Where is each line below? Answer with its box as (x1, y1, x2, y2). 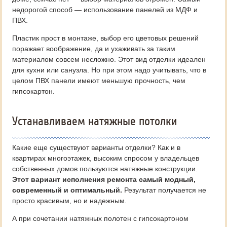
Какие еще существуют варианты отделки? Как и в (12, 143, 180, 152)
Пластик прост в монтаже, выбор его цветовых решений (12, 34, 199, 42)
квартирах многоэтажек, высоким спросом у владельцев (12, 154, 199, 162)
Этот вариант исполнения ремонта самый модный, (12, 175, 196, 183)
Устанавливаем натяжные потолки (12, 114, 177, 129)
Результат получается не (122, 186, 206, 194)
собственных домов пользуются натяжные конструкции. (12, 165, 198, 173)
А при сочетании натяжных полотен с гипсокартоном (12, 214, 188, 222)
